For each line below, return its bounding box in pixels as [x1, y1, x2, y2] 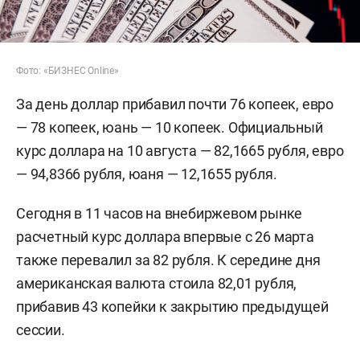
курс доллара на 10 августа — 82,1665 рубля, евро [16, 142, 344, 160]
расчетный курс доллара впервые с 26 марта [16, 228, 314, 246]
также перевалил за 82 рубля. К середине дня [16, 252, 321, 269]
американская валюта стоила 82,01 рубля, [16, 275, 297, 292]
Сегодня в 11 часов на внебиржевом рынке [16, 205, 303, 223]
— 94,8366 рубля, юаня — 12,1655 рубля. [16, 166, 277, 183]
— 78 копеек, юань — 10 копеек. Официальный [16, 119, 323, 137]
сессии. [16, 321, 65, 339]
